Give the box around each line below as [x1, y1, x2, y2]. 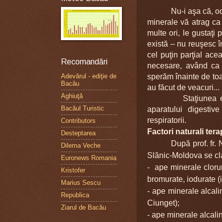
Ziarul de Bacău [61, 204, 106, 212]
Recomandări [61, 57, 108, 66]
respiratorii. [147, 115, 186, 124]
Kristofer [61, 166, 85, 174]
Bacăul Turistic [61, 105, 104, 112]
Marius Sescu [61, 179, 101, 187]
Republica [61, 191, 89, 199]
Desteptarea [61, 129, 96, 137]
